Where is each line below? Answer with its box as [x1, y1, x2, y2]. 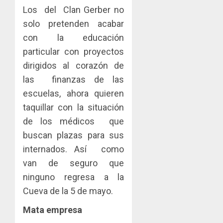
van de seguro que [23, 157, 124, 168]
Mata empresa [23, 204, 82, 215]
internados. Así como [23, 143, 124, 154]
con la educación [23, 32, 124, 43]
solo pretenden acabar [23, 18, 124, 29]
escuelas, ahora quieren [23, 88, 124, 99]
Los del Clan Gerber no [23, 4, 124, 15]
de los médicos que [23, 115, 124, 126]
